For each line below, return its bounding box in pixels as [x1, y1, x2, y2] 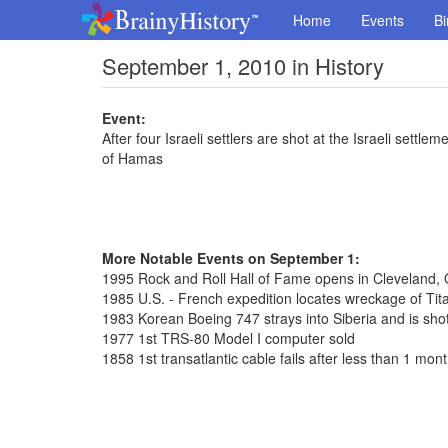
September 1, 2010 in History [102, 50, 384, 81]
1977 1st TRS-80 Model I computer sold [102, 328, 355, 348]
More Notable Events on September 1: [102, 248, 360, 268]
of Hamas [102, 148, 163, 168]
